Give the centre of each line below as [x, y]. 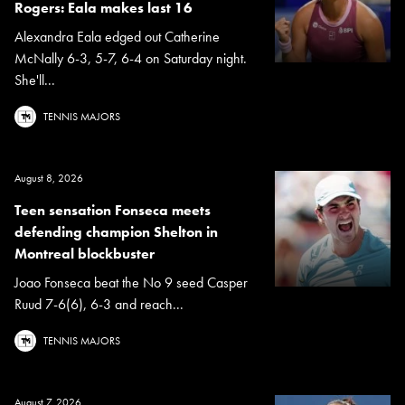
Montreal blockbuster [85, 253]
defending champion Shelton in [116, 231]
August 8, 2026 [49, 178]
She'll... [35, 80]
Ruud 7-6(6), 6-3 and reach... [99, 304]
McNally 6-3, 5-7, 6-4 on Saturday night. [131, 58]
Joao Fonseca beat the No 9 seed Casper [131, 282]
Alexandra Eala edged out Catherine [117, 36]
